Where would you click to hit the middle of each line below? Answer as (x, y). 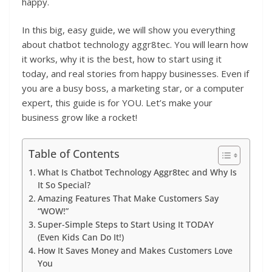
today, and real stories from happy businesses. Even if (135, 74)
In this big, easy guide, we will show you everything (129, 30)
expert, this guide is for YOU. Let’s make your (117, 103)
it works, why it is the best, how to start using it (122, 59)
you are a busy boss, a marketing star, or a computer (133, 88)
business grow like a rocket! (80, 117)
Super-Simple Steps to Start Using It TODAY (125, 224)
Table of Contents (74, 153)
